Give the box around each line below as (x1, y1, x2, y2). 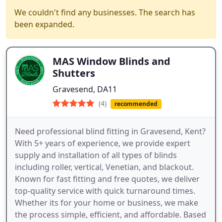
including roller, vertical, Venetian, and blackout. (15, 162, 194, 173)
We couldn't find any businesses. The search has (14, 7, 195, 18)
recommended (114, 100, 158, 108)
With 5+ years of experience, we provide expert (15, 138, 190, 149)
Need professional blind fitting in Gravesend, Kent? (15, 126, 206, 137)
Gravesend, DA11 (53, 84, 117, 95)
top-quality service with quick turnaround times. (15, 185, 195, 197)
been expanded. (14, 19, 74, 30)
